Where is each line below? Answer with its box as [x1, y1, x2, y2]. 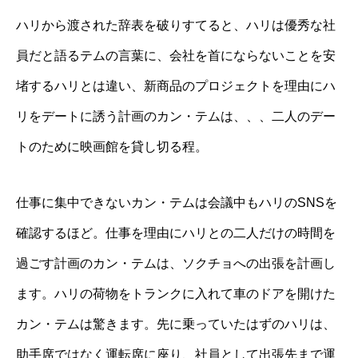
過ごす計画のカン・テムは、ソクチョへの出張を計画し [16, 257, 336, 271]
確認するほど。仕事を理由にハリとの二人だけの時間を [16, 226, 336, 241]
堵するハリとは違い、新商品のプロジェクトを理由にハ [16, 79, 336, 93]
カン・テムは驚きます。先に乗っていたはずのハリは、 [16, 317, 336, 332]
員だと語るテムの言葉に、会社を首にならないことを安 [16, 49, 336, 63]
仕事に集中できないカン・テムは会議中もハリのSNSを [16, 196, 337, 210]
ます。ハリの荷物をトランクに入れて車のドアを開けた [16, 287, 336, 301]
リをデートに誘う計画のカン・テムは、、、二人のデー [16, 109, 336, 124]
